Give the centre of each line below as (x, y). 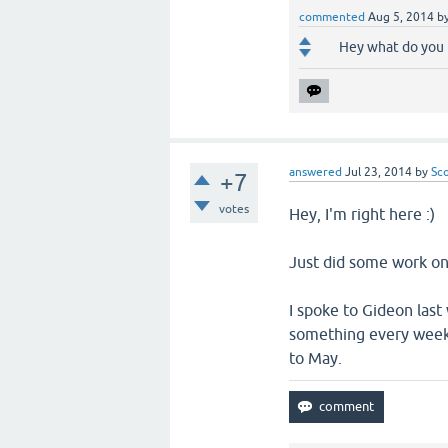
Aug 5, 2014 (401, 17)
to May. (316, 358)
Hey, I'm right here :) (362, 214)
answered (316, 172)
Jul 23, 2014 (379, 172)
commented (332, 17)
